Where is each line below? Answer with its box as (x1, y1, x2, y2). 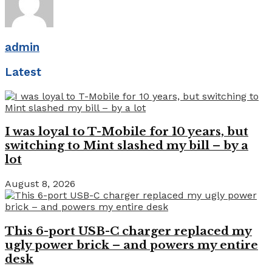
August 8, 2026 (5, 178, 75, 190)
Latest (5, 65, 41, 79)
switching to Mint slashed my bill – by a (5, 138, 248, 153)
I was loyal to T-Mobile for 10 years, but (5, 124, 248, 139)
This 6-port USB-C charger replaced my (5, 223, 252, 238)
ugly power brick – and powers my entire (5, 237, 258, 252)
